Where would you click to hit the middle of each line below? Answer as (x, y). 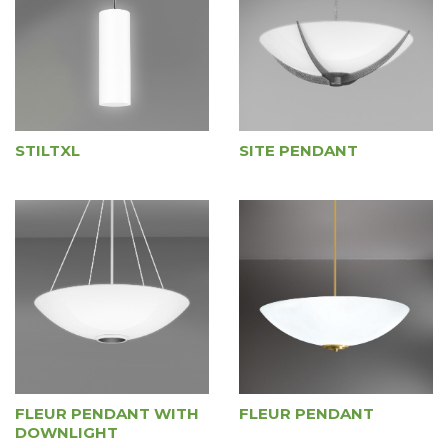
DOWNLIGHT (66, 432)
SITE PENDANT (298, 150)
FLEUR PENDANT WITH (107, 413)
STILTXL (47, 150)
